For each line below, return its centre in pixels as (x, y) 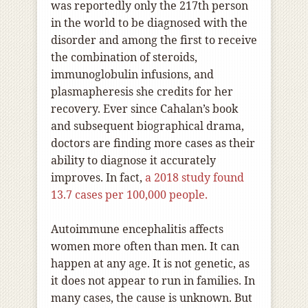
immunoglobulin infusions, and (132, 75)
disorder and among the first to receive (154, 40)
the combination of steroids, (124, 57)
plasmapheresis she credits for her (142, 92)
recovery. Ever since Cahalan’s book (144, 109)
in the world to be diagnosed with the (149, 23)
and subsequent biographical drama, (147, 126)
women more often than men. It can (145, 246)
